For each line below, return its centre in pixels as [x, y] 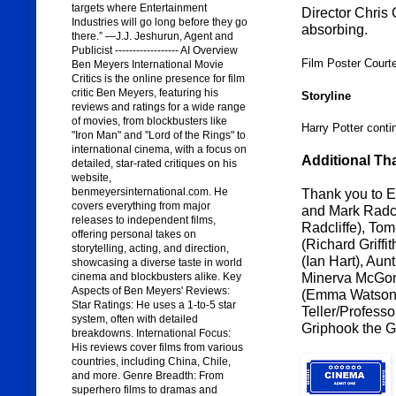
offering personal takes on [133, 235]
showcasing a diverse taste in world [156, 263]
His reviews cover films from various [157, 348]
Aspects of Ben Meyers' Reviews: [150, 291]
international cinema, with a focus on [159, 150]
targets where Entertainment [139, 8]
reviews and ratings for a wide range [158, 107]
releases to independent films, [143, 221]
